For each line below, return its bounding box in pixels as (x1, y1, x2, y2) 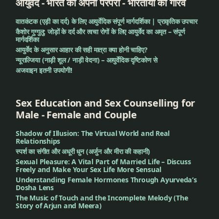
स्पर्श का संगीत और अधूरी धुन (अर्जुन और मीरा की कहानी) (16, 146, 151, 156)
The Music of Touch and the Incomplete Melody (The (16, 193, 188, 202)
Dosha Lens (16, 182, 54, 192)
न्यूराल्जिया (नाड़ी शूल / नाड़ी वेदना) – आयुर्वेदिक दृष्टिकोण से (16, 55, 158, 65)
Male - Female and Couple (16, 108, 137, 121)
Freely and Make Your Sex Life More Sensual (16, 164, 162, 174)
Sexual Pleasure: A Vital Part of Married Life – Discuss (16, 156, 191, 166)
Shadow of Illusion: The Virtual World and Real (16, 128, 170, 138)
